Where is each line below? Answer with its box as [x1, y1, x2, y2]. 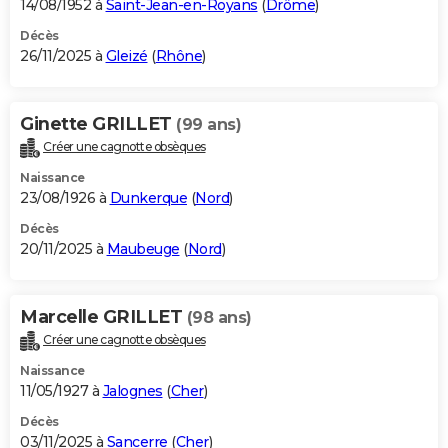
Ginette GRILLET [20, 113, 176, 136]
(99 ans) [176, 115, 241, 135]
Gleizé [105, 47, 148, 66]
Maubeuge [106, 240, 180, 259]
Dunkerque [109, 189, 187, 208]
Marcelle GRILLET [20, 306, 187, 329]
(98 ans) [186, 308, 252, 328]
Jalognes [102, 381, 163, 400]
